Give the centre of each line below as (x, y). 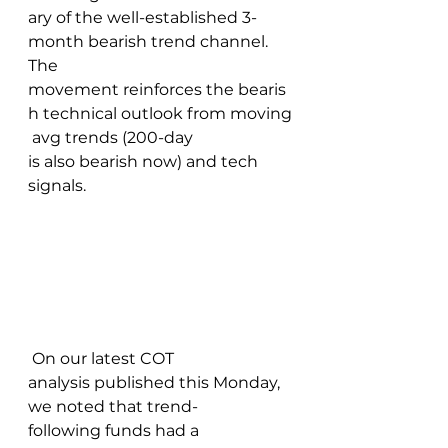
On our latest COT (103, 358)
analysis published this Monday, (156, 382)
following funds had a (115, 430)
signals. (59, 185)
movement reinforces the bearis (157, 89)
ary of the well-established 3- (142, 17)
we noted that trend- (113, 406)
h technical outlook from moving (160, 113)
